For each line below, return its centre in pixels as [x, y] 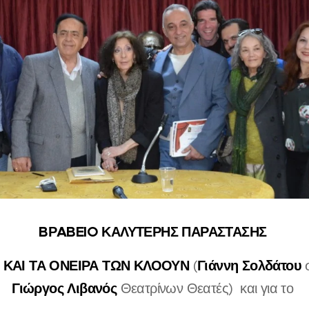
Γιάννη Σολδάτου [249, 266]
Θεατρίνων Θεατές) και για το [207, 289]
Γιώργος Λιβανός [64, 289]
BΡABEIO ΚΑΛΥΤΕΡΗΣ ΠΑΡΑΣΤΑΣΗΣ [154, 232]
